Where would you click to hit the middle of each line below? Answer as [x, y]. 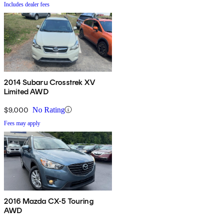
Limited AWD [26, 91]
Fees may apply [22, 123]
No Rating [49, 110]
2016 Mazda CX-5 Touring [49, 201]
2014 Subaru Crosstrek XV [50, 82]
